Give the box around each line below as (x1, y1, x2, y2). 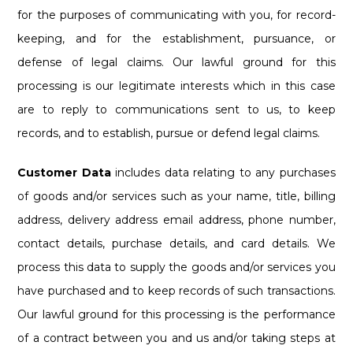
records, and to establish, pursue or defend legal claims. (17, 125, 321, 140)
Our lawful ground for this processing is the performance (17, 307, 336, 321)
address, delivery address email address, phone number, (17, 212, 336, 227)
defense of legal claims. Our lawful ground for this (17, 54, 336, 69)
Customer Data (17, 165, 111, 180)
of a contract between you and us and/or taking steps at (17, 330, 336, 345)
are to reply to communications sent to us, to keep (17, 102, 336, 117)
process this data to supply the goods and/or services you (17, 259, 336, 274)
